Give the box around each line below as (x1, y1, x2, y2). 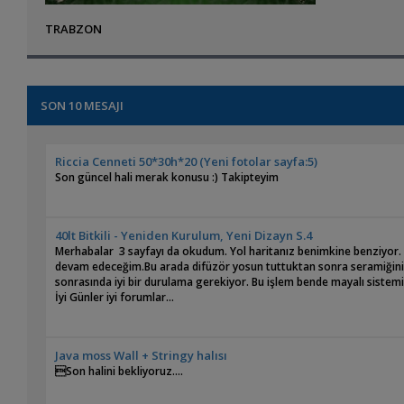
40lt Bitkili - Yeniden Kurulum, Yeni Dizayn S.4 (55, 227, 313, 244)
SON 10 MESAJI (41, 97, 124, 115)
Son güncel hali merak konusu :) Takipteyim (55, 170, 280, 186)
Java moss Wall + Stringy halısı (55, 347, 228, 364)
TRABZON (45, 21, 103, 38)
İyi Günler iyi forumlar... (55, 289, 178, 306)
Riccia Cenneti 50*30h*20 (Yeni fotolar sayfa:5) (55, 153, 318, 170)
